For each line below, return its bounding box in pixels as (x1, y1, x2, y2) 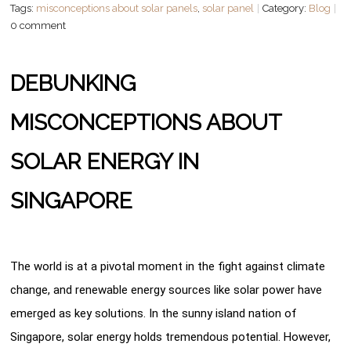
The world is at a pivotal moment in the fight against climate (10, 259, 326, 273)
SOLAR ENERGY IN (10, 148, 200, 175)
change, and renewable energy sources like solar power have (10, 282, 323, 297)
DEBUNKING (10, 70, 136, 96)
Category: (262, 2, 309, 14)
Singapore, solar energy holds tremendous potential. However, (10, 329, 331, 344)
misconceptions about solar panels (36, 2, 198, 14)
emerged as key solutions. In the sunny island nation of (10, 306, 298, 320)
